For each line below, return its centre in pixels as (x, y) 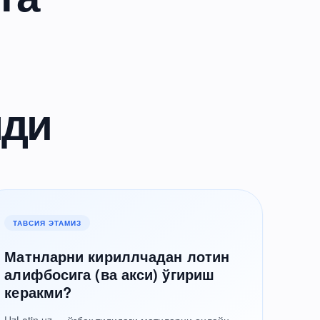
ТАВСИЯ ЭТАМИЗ (47, 223)
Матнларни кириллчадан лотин (117, 256)
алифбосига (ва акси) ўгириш (110, 274)
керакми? (38, 292)
